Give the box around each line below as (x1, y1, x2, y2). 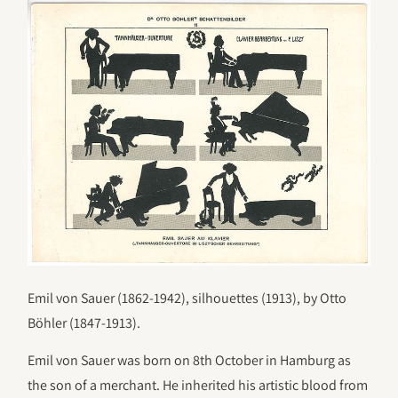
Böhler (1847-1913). (28, 313, 141, 332)
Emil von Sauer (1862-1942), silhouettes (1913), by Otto (28, 288, 347, 307)
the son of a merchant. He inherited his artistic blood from (28, 376, 369, 395)
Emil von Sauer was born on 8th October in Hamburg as (28, 351, 352, 370)
